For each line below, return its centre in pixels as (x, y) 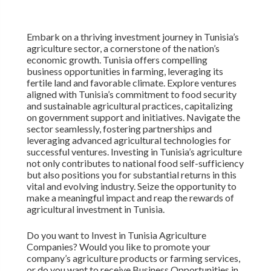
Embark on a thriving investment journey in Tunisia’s (132, 36)
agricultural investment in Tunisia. (95, 209)
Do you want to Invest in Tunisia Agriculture (116, 235)
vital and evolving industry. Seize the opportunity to (131, 186)
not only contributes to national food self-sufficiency (135, 163)
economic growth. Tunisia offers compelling (117, 59)
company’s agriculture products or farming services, (133, 258)
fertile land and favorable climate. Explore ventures (131, 82)
